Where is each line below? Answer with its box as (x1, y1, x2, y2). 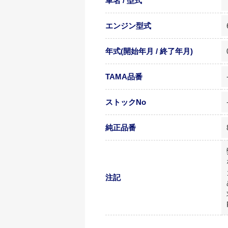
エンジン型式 (105, 21, 151, 30)
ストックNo (105, 98, 146, 106)
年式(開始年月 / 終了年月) (105, 47, 193, 55)
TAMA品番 (105, 72, 142, 81)
